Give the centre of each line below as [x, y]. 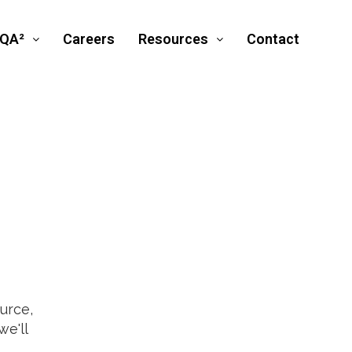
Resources [173, 39]
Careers [89, 39]
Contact [273, 39]
